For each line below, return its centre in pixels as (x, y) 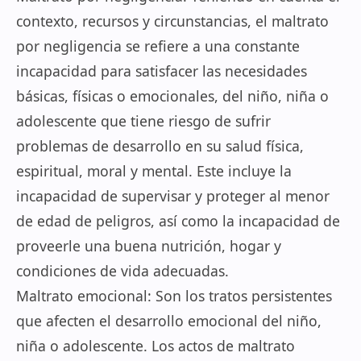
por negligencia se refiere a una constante (158, 46)
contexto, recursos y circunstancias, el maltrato (172, 21)
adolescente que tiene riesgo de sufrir (143, 121)
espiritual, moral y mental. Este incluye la (154, 171)
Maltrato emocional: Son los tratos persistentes (174, 296)
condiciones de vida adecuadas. (122, 271)
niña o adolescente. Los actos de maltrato (156, 346)
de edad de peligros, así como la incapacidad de (178, 221)
